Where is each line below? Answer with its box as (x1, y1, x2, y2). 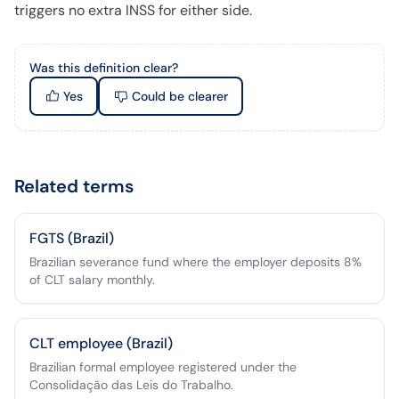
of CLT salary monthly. (29, 272, 155, 288)
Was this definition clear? (29, 60, 178, 76)
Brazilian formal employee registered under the (29, 359, 297, 375)
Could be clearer (131, 88, 228, 104)
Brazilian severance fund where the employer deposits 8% (29, 254, 362, 270)
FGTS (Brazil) (29, 229, 114, 248)
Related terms (14, 175, 134, 198)
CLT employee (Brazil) (29, 334, 173, 353)
